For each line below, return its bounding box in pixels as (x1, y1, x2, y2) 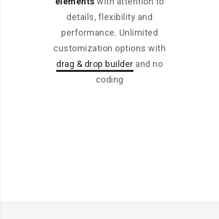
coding (95, 74, 124, 85)
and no (133, 58, 163, 69)
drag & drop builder (56, 58, 133, 69)
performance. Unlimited (61, 27, 158, 38)
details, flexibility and (66, 11, 153, 22)
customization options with (53, 43, 166, 53)
